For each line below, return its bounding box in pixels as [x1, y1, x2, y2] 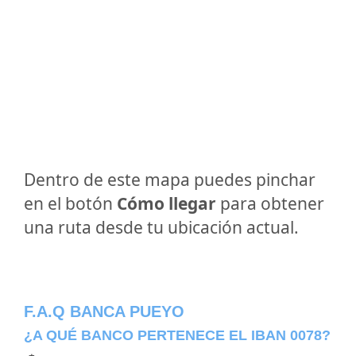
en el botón [24, 192, 117, 215]
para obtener [216, 192, 324, 215]
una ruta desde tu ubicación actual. [24, 216, 299, 238]
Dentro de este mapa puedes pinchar [24, 168, 315, 191]
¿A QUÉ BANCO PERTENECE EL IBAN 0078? [24, 327, 331, 343]
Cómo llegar [117, 192, 216, 215]
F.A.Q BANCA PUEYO [24, 303, 184, 320]
